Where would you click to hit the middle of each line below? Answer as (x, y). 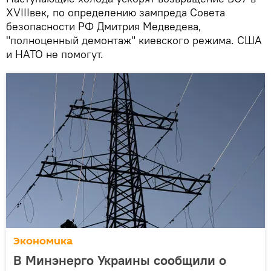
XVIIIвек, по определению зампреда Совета (116, 12)
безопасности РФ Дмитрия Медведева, (104, 26)
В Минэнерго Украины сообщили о (120, 260)
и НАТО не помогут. (55, 54)
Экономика (43, 241)
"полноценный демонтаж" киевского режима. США (134, 40)
